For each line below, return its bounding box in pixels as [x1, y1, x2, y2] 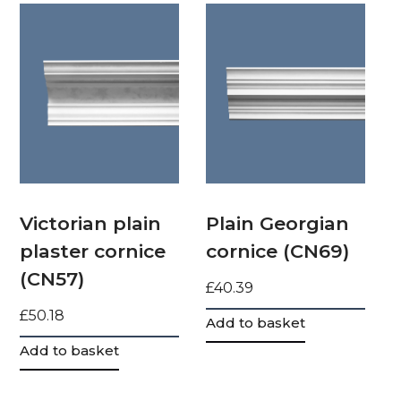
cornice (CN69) [206, 239, 350, 262]
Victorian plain [20, 211, 162, 235]
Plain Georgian [206, 211, 350, 235]
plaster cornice [20, 239, 166, 262]
